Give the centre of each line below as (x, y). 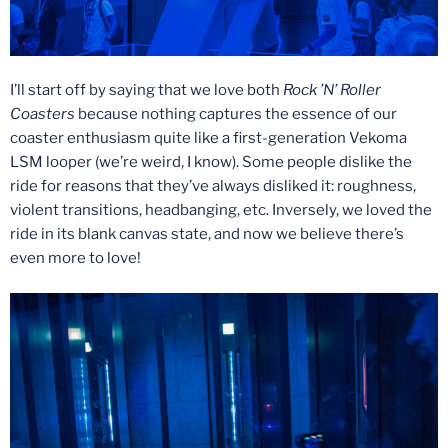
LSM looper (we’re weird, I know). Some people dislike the (211, 162)
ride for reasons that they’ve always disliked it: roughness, (213, 186)
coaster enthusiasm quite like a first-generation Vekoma (208, 138)
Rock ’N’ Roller (332, 90)
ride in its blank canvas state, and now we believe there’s (207, 234)
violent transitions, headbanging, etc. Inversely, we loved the (221, 210)
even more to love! (75, 258)
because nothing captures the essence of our (236, 114)
